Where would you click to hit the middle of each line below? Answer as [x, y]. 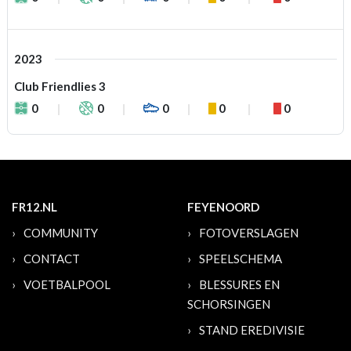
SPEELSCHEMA [241, 259]
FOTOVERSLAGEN [249, 233]
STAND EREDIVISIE [252, 330]
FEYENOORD [223, 207]
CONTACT [52, 259]
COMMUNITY [61, 233]
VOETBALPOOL [67, 284]
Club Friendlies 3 [60, 86]
